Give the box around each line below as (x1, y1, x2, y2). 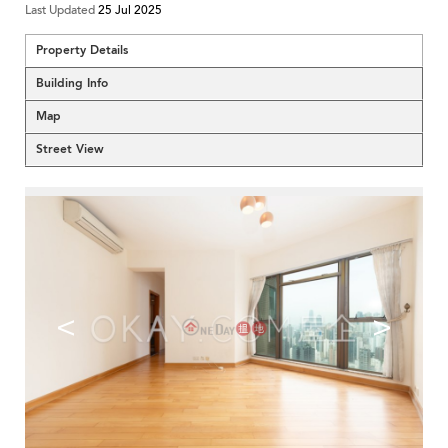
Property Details (36, 42, 128, 58)
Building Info (36, 75, 108, 91)
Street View (36, 141, 104, 157)
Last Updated (25, 2, 98, 18)
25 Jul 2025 (98, 2, 162, 18)
